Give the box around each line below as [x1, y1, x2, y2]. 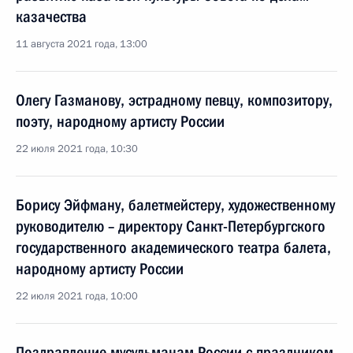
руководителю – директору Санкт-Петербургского [16, 217, 325, 236]
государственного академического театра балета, [16, 238, 331, 257]
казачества [16, 7, 87, 26]
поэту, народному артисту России [16, 112, 225, 131]
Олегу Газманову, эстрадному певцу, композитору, [16, 91, 333, 110]
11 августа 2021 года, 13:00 [16, 37, 147, 51]
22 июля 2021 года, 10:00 [16, 289, 138, 303]
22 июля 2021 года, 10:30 [16, 142, 138, 156]
